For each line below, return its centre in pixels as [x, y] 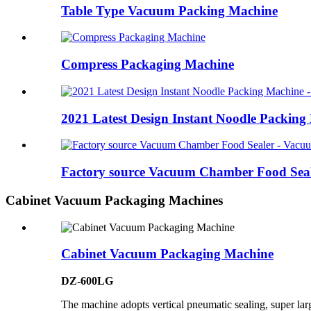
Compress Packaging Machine [148, 65]
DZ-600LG [87, 280]
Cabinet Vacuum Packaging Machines [114, 200]
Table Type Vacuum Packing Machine [169, 10]
